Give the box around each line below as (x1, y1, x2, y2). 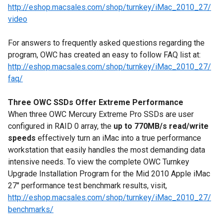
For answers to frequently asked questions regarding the (8, 38, 205, 48)
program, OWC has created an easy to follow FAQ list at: (8, 50, 201, 59)
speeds (8, 133, 38, 143)
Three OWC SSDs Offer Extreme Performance (8, 98, 183, 107)
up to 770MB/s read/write (113, 121, 209, 131)
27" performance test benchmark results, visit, (8, 181, 167, 190)
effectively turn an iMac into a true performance (38, 133, 201, 143)
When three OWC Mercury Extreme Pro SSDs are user (8, 110, 194, 119)
